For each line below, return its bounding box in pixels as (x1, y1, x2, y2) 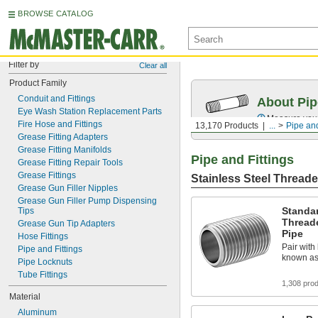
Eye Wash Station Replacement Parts (18, 106, 162, 116)
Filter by (9, 60, 39, 70)
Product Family (9, 78, 67, 88)
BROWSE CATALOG (18, 9, 94, 18)
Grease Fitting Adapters (18, 132, 108, 142)
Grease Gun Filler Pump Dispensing (18, 196, 157, 206)
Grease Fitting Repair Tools (18, 158, 123, 168)
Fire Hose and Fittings (18, 119, 102, 129)
